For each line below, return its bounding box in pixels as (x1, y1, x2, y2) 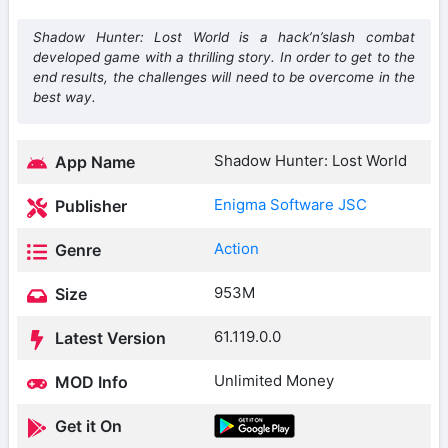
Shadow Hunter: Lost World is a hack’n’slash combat (33, 28, 415, 45)
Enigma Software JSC (214, 194, 367, 214)
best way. (33, 88, 96, 105)
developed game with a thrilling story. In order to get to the (33, 48, 415, 65)
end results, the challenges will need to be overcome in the (33, 68, 415, 85)
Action (214, 238, 259, 258)
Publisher (51, 195, 127, 216)
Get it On (51, 415, 122, 436)
